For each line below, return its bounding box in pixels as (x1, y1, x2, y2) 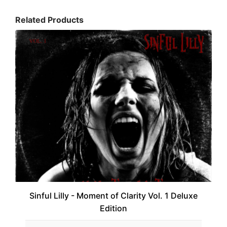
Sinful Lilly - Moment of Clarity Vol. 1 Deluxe (29, 190, 198, 201)
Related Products (15, 14, 84, 25)
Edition (100, 203, 127, 213)
